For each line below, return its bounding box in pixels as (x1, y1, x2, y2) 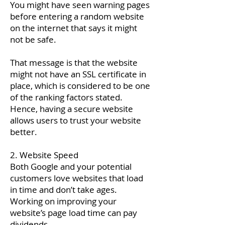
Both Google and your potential (10, 161, 132, 172)
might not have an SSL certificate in (10, 68, 146, 80)
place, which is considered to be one (10, 80, 150, 91)
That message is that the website (10, 57, 138, 68)
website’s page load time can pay (10, 207, 137, 218)
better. (10, 126, 37, 138)
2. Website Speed (10, 149, 78, 161)
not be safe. (10, 34, 56, 45)
